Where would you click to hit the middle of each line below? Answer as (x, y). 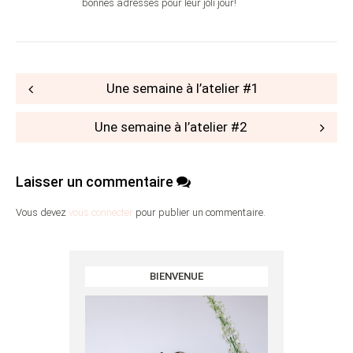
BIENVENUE (176, 277)
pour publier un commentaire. (199, 213)
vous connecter (101, 213)
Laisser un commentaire (96, 182)
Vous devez (42, 213)
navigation (55, 103)
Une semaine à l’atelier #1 (182, 89)
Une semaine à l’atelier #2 (171, 127)
